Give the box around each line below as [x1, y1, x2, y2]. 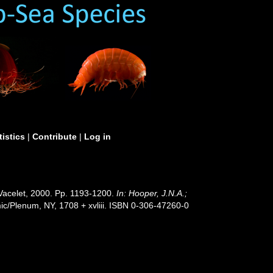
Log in [84, 132, 111, 141]
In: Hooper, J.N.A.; [116, 188, 188, 198]
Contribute [32, 132, 77, 141]
